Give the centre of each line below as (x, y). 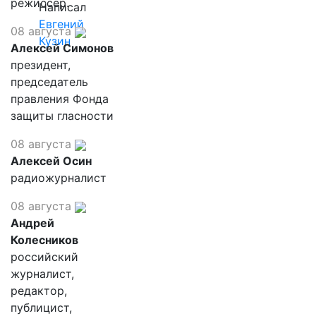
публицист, (41, 308)
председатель (49, 82)
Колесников (44, 240)
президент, (41, 65)
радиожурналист (59, 178)
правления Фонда (60, 99)
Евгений (61, 24)
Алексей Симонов (62, 48)
